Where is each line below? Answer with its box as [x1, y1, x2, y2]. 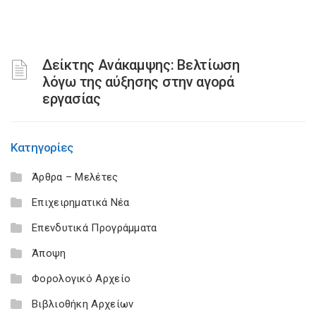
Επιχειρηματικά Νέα [32, 196, 130, 209]
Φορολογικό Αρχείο [32, 272, 131, 285]
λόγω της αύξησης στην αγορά [42, 73, 234, 90]
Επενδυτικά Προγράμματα [32, 221, 157, 234]
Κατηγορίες [11, 140, 73, 154]
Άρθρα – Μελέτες [32, 171, 119, 183]
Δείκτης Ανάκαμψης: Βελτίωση [42, 56, 240, 73]
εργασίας [42, 90, 101, 107]
